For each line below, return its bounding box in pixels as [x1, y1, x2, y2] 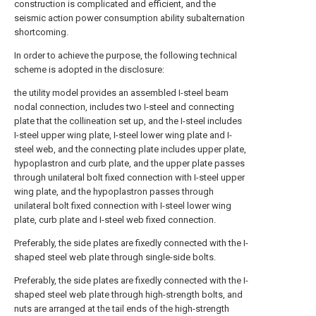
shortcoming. [14, 27, 68, 37]
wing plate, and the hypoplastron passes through [14, 186, 214, 197]
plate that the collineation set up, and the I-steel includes [14, 116, 242, 126]
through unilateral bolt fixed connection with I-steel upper [14, 172, 245, 183]
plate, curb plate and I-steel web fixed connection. [14, 214, 216, 225]
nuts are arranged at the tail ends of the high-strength [14, 303, 229, 314]
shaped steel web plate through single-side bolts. [14, 252, 216, 262]
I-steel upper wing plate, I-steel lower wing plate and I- [14, 130, 232, 140]
